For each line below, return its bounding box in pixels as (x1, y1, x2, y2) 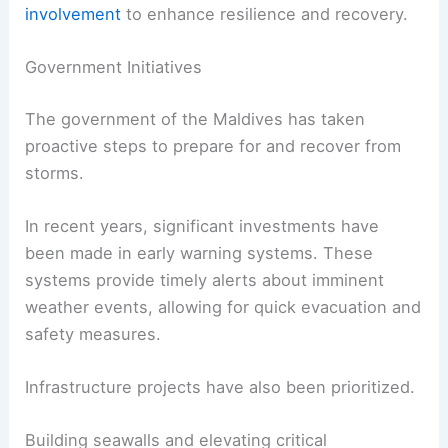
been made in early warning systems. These (25, 242, 374, 263)
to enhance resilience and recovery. (121, 3, 409, 24)
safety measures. (25, 323, 162, 344)
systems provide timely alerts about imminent (25, 269, 385, 290)
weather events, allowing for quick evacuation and (25, 296, 422, 317)
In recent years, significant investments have (25, 215, 380, 236)
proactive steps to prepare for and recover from (25, 135, 402, 156)
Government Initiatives (25, 56, 203, 77)
